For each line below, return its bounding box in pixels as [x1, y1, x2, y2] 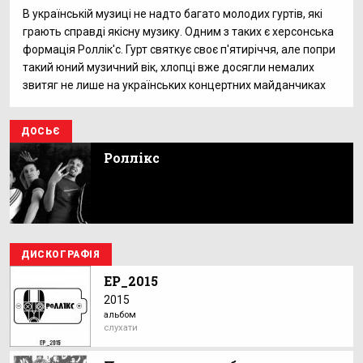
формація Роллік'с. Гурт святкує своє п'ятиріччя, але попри [23, 43, 335, 56]
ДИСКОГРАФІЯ [21, 249, 100, 260]
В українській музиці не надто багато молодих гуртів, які [23, 7, 322, 20]
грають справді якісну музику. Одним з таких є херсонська [23, 25, 334, 38]
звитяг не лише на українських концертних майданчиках [23, 79, 326, 92]
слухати [104, 322, 138, 333]
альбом [104, 310, 136, 320]
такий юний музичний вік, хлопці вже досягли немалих [23, 61, 314, 74]
